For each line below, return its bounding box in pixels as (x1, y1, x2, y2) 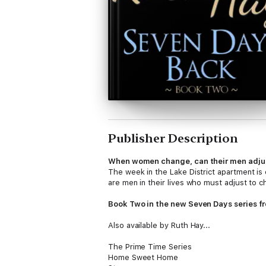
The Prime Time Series (108, 242, 192, 251)
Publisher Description (108, 131, 238, 145)
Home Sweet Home (108, 253, 179, 262)
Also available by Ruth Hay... (108, 221, 211, 230)
